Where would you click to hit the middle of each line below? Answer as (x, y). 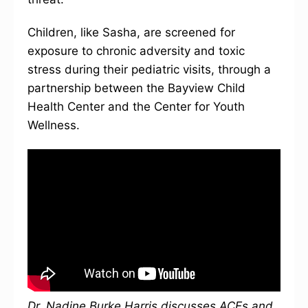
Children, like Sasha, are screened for (131, 33)
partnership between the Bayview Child (136, 88)
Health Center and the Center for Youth (136, 107)
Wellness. (54, 125)
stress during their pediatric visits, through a (149, 70)
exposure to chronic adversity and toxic (136, 51)
